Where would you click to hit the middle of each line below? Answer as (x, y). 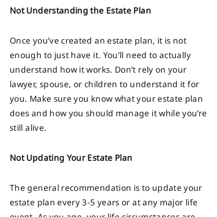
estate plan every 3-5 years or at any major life (104, 203)
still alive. (28, 128)
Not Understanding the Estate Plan (80, 11)
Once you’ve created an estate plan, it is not (98, 41)
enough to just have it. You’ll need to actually (100, 55)
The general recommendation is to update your (106, 188)
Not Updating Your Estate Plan (71, 158)
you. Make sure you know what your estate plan (107, 99)
